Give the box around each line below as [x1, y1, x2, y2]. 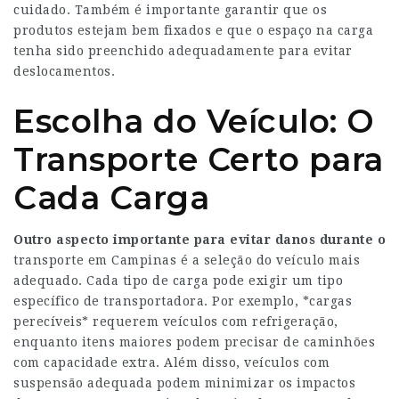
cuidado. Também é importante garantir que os [13, 3, 327, 17]
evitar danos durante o [230, 232, 386, 247]
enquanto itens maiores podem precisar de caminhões [13, 335, 375, 349]
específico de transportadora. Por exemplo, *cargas [13, 294, 352, 308]
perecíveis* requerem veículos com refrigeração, [13, 314, 338, 329]
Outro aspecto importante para [13, 232, 226, 247]
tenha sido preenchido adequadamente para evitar [13, 44, 353, 58]
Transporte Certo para [13, 140, 384, 179]
